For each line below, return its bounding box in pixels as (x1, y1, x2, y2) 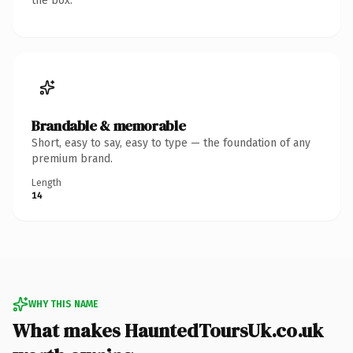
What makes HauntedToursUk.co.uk (13, 317, 323, 344)
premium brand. (32, 151, 113, 165)
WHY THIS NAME (28, 298, 98, 310)
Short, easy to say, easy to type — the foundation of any (32, 136, 310, 150)
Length (32, 176, 61, 188)
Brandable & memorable (32, 115, 186, 136)
